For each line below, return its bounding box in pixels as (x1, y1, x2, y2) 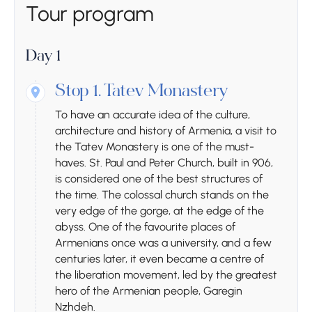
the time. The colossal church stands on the (55, 188, 269, 202)
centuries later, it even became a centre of (55, 252, 264, 266)
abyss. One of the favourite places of (55, 220, 235, 234)
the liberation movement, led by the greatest (55, 268, 277, 282)
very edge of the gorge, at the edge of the (55, 204, 264, 218)
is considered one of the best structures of (55, 172, 263, 186)
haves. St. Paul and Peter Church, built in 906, (55, 156, 273, 170)
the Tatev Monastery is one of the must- (55, 140, 254, 154)
